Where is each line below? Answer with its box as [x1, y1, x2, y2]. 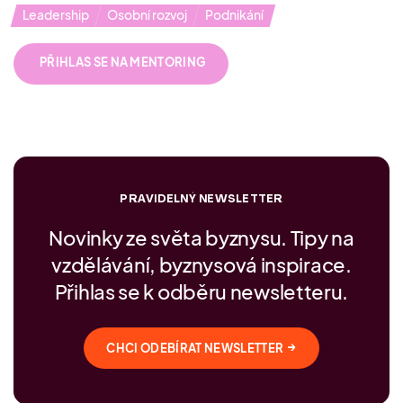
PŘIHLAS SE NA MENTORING [40, 54, 207, 69]
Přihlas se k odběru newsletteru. [54, 278, 349, 304]
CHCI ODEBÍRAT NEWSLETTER [106, 340, 284, 355]
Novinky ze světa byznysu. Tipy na [49, 224, 354, 250]
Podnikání [205, 5, 264, 22]
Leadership [22, 5, 89, 22]
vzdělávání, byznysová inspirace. [51, 251, 352, 277]
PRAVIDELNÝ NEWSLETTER [120, 191, 283, 206]
